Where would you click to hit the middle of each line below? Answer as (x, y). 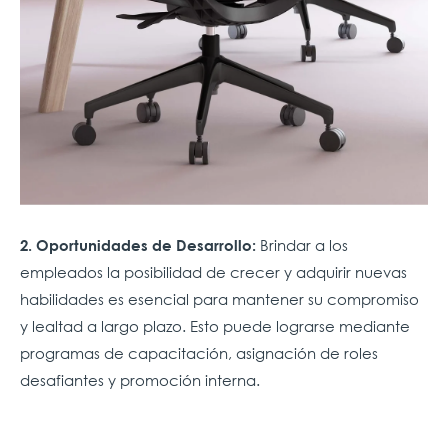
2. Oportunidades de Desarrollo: (138, 245)
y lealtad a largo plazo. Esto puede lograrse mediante (215, 326)
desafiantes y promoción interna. (140, 380)
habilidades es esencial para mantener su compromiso (219, 299)
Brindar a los (302, 245)
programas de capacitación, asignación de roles (199, 353)
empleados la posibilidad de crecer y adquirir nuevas (213, 272)
